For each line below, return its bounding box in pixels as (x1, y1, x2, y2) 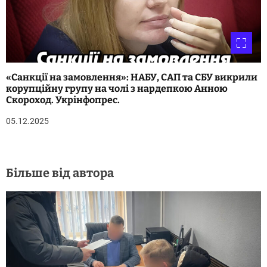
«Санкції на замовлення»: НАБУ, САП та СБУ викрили (6, 71, 257, 83)
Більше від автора (6, 165, 114, 180)
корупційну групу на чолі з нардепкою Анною (6, 82, 228, 94)
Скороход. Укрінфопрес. (6, 94, 120, 105)
